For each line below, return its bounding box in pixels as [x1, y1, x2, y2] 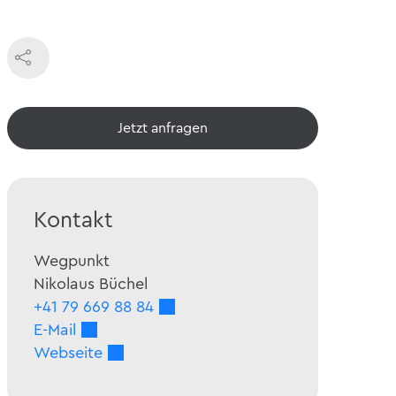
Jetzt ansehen [119, 121, 206, 136]
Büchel [99, 276, 148, 293]
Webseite [34, 345, 103, 362]
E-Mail [34, 322, 76, 339]
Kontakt [34, 209, 113, 232]
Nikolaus [34, 276, 95, 293]
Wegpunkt [34, 253, 110, 270]
